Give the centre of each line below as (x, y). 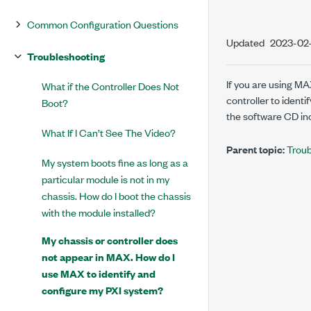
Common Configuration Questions (103, 24)
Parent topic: (255, 149)
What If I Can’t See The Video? (109, 132)
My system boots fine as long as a (115, 162)
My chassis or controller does (110, 240)
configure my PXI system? (102, 290)
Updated (245, 42)
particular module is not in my (106, 179)
